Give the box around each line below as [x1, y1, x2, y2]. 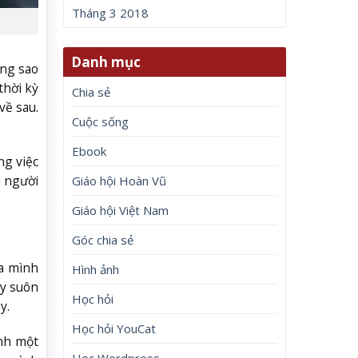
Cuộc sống [72, 113, 129, 129]
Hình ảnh [72, 261, 120, 277]
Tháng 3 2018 [72, 5, 149, 22]
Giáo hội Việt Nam [72, 201, 169, 218]
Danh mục [71, 52, 141, 71]
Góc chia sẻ [72, 231, 134, 248]
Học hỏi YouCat [72, 320, 157, 336]
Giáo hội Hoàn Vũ [72, 172, 167, 189]
